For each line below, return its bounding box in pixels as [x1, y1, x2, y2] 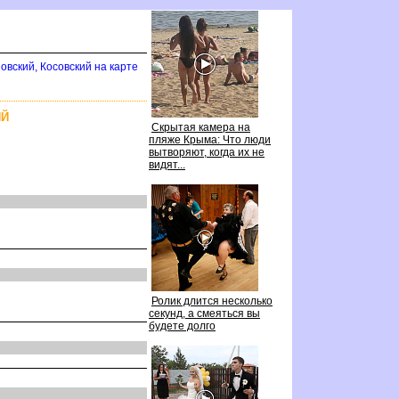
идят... [149, 159, 185, 171]
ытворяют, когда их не [149, 146, 265, 159]
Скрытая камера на [151, 121, 250, 134]
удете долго [149, 320, 216, 332]
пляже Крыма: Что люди [149, 134, 271, 146]
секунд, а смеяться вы [149, 307, 260, 320]
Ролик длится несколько [151, 295, 273, 307]
